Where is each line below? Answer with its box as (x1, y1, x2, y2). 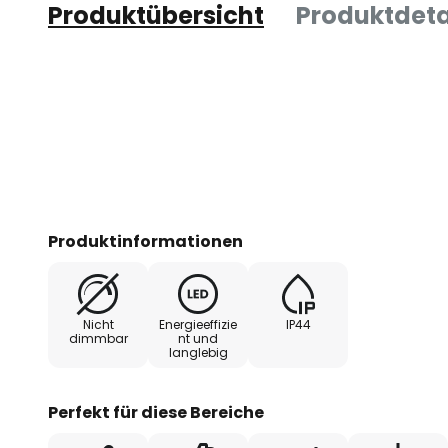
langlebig (168, 344, 228, 361)
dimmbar (68, 330, 128, 347)
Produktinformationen (48, 230, 243, 253)
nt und (178, 330, 218, 347)
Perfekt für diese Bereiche (48, 401, 264, 424)
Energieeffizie (159, 316, 237, 333)
